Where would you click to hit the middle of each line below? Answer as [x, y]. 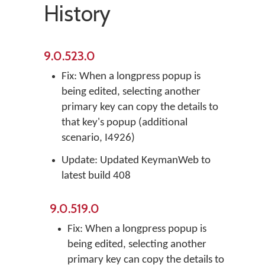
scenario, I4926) [98, 138]
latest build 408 [96, 176]
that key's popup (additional [125, 123]
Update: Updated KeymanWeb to [136, 161]
